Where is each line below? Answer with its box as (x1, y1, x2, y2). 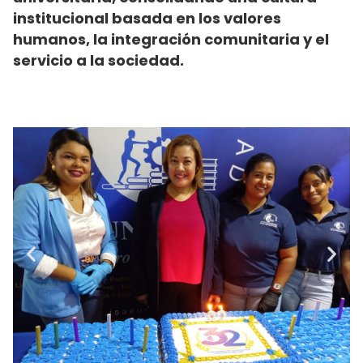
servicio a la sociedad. (13, 50, 184, 71)
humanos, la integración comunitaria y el (13, 29, 329, 50)
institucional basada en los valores (13, 8, 281, 29)
